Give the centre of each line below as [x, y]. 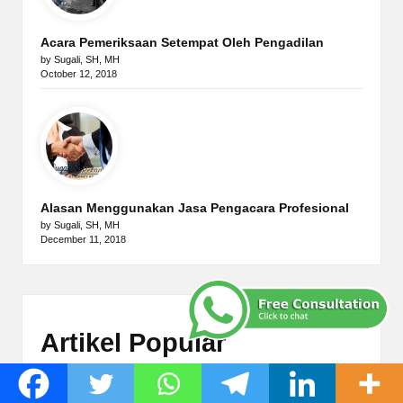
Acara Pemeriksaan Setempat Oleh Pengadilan [182, 43]
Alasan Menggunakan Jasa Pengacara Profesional [195, 208]
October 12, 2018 [79, 74]
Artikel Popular [133, 342]
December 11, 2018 [83, 239]
